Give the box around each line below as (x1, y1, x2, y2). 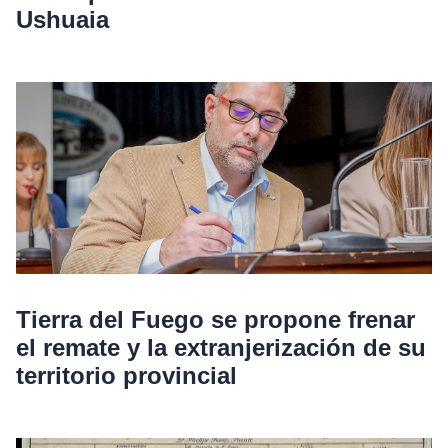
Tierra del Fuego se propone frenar (16, 306, 415, 334)
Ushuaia (16, 6, 109, 34)
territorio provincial (16, 362, 237, 390)
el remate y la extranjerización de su (16, 334, 426, 362)
